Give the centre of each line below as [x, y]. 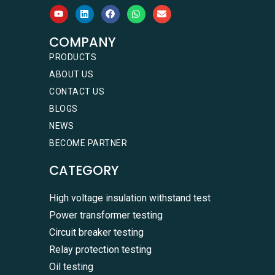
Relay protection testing [100, 249]
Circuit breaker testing [96, 232]
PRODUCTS [73, 57]
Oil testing [71, 266]
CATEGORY [84, 170]
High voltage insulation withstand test [130, 198]
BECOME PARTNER [88, 143]
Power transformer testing [106, 215]
